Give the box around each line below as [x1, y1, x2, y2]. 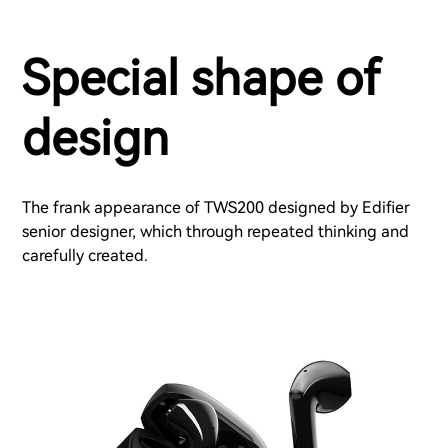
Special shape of [22, 50, 380, 108]
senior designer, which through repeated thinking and [22, 222, 409, 242]
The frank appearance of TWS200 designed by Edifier [22, 198, 410, 218]
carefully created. [22, 246, 148, 266]
